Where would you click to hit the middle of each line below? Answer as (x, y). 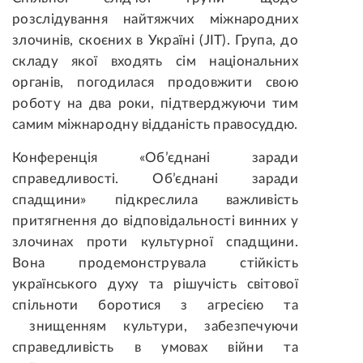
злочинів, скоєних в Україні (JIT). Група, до (155, 41)
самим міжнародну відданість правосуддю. (155, 125)
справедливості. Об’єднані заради (155, 179)
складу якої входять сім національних (155, 62)
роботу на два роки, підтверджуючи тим (155, 104)
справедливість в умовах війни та (155, 348)
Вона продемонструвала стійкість (155, 263)
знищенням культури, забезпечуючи (155, 327)
